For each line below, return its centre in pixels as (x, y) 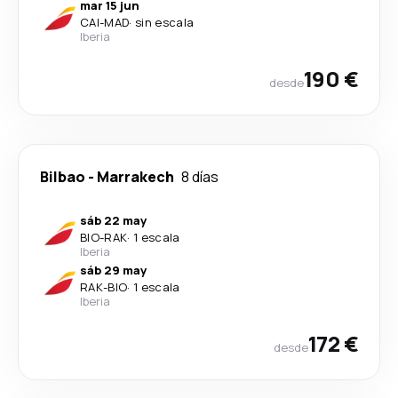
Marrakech (135, 176)
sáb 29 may (113, 270)
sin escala (164, 22)
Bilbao (63, 176)
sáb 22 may (113, 220)
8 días (200, 176)
